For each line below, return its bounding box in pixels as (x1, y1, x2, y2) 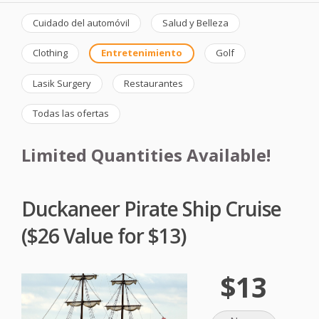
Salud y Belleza (162, 16, 229, 29)
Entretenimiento (101, 46, 182, 60)
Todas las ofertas (33, 107, 109, 120)
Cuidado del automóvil (33, 16, 130, 29)
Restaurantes (124, 76, 183, 90)
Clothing (33, 46, 68, 60)
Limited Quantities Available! (21, 142, 271, 167)
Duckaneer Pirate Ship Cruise (21, 195, 281, 223)
